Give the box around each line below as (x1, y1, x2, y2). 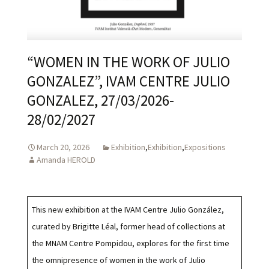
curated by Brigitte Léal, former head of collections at (32, 221, 225, 232)
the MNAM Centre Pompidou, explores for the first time (32, 238, 229, 249)
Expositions (184, 142, 226, 153)
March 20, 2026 (37, 142, 89, 153)
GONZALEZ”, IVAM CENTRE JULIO (27, 71, 230, 91)
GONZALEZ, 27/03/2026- (27, 91, 174, 110)
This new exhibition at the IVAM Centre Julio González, (32, 204, 224, 216)
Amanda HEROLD (37, 154, 95, 166)
